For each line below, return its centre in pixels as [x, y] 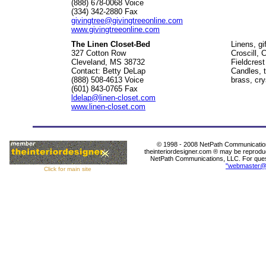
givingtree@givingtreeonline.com [127, 20]
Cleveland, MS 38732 [108, 62]
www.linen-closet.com [108, 107]
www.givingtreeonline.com [115, 29]
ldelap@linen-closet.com [113, 98]
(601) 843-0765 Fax [104, 89]
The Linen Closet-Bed [111, 44]
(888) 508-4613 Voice [107, 80]
